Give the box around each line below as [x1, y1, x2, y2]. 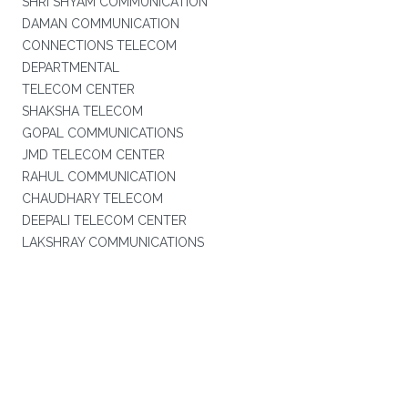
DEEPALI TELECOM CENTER [21, 213, 187, 228]
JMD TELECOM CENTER [21, 148, 165, 162]
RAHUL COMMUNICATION [21, 169, 176, 184]
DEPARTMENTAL [21, 60, 119, 75]
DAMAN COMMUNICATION [21, 16, 179, 31]
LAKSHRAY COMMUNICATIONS [21, 235, 204, 250]
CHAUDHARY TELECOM [21, 191, 163, 206]
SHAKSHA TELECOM [21, 104, 143, 118]
